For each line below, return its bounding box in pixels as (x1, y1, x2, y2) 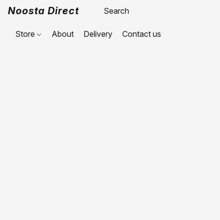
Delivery (83, 29, 113, 39)
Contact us (122, 29, 162, 39)
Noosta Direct (8, 5, 79, 17)
